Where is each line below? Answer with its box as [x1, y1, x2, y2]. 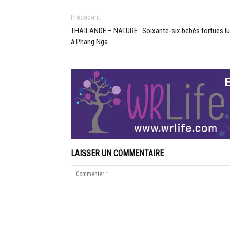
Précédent [71, 13, 100, 21]
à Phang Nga [71, 36, 108, 46]
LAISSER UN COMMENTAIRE [71, 148, 164, 158]
